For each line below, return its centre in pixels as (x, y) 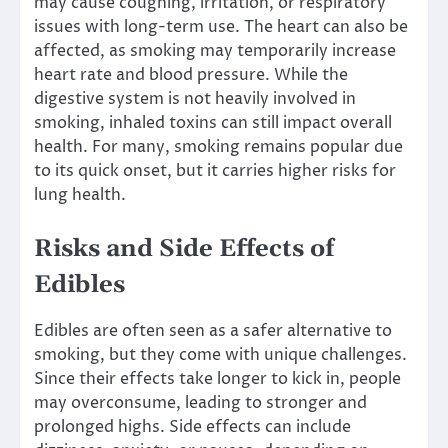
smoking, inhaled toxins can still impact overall (213, 122)
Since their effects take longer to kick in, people (217, 379)
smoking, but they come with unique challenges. (220, 355)
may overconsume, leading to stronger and (200, 403)
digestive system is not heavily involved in (195, 98)
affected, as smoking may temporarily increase (215, 50)
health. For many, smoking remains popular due (218, 146)
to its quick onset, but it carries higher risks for (215, 170)
